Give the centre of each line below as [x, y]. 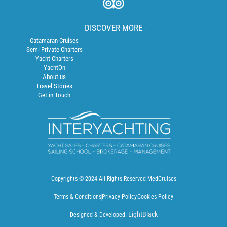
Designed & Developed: [99, 215]
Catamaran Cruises [54, 40]
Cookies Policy [155, 197]
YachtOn [54, 67]
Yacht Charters [54, 58]
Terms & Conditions [78, 197]
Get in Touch [54, 95]
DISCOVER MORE [113, 28]
